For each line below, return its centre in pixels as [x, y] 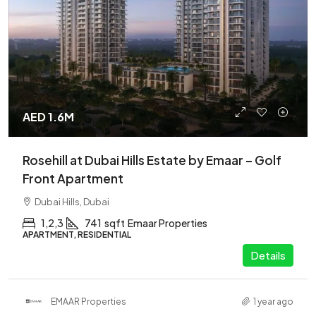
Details [268, 255]
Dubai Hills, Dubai [72, 202]
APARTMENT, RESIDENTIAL [77, 235]
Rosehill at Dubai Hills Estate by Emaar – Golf [152, 160]
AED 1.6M [48, 117]
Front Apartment [73, 178]
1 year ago [273, 301]
